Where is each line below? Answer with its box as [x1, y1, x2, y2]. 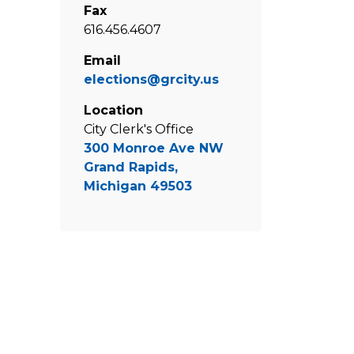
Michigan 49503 [84, 179, 192, 194]
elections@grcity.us [84, 72, 219, 87]
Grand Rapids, [84, 160, 178, 175]
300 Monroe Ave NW [84, 141, 224, 156]
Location [84, 103, 143, 118]
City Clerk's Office [84, 122, 194, 137]
